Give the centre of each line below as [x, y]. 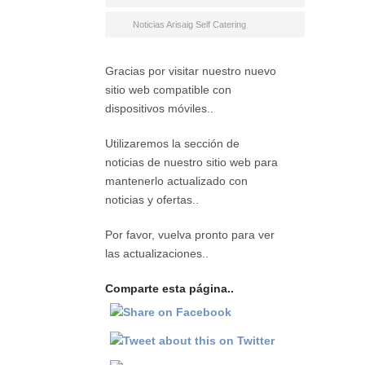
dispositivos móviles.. [159, 108]
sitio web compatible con [168, 89]
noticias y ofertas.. [152, 199]
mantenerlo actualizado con [176, 180]
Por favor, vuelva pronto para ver [190, 234]
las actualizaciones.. [157, 253]
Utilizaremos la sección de [172, 143]
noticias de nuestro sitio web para [191, 162]
